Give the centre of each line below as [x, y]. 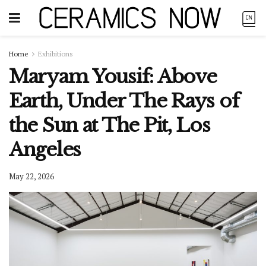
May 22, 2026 [31, 176]
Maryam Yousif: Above [113, 77]
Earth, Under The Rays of [124, 101]
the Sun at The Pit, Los [110, 125]
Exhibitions [56, 54]
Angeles [45, 150]
